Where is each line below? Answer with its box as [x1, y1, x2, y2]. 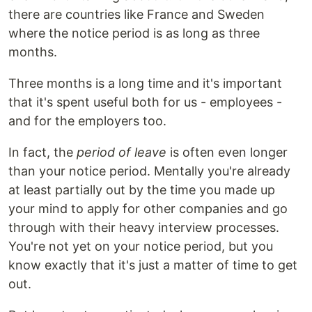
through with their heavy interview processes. [8, 220, 279, 235]
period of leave [77, 145, 166, 159]
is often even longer [166, 145, 288, 159]
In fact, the [8, 145, 77, 159]
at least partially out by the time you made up [8, 182, 275, 197]
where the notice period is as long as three [8, 26, 260, 40]
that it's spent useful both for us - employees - [8, 95, 282, 109]
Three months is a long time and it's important [8, 76, 282, 91]
